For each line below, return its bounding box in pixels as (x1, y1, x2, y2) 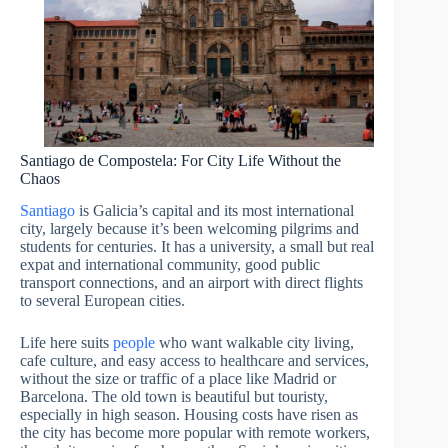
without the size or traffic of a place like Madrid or (20, 370, 336, 388)
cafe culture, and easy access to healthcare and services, (20, 352, 369, 370)
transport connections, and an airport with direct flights (20, 274, 363, 292)
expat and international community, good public (20, 256, 320, 274)
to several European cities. (20, 292, 185, 310)
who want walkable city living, (155, 334, 354, 352)
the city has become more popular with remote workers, (20, 424, 370, 442)
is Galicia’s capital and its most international (75, 202, 354, 220)
